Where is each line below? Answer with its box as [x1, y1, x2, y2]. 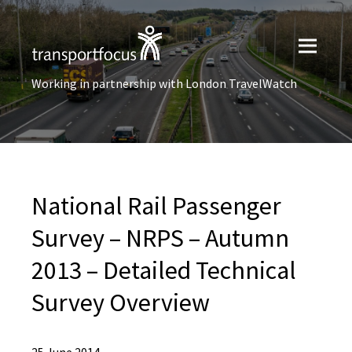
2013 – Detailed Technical [31, 255, 296, 286]
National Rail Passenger [31, 190, 281, 222]
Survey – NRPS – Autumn [31, 222, 289, 254]
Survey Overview [31, 287, 210, 318]
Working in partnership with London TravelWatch [31, 75, 297, 91]
